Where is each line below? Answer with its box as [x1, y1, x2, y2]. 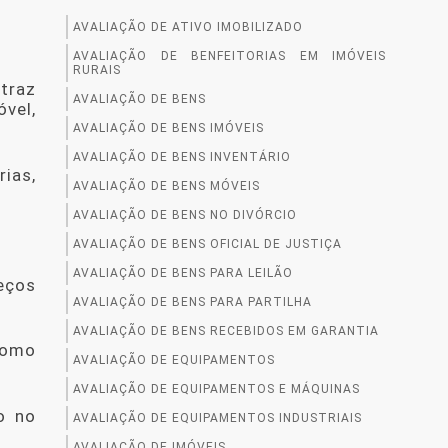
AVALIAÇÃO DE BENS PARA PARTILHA [73, 294, 312, 309]
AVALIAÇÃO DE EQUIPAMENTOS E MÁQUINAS [73, 381, 360, 396]
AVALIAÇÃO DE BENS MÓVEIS [73, 178, 260, 193]
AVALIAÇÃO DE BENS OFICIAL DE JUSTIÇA [73, 236, 342, 251]
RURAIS [73, 62, 121, 77]
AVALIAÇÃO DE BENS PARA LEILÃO [73, 265, 293, 280]
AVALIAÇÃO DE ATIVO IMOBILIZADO [73, 19, 303, 34]
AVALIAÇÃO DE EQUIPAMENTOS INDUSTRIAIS [73, 410, 362, 425]
